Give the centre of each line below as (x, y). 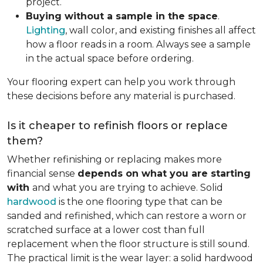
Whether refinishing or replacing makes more (114, 159)
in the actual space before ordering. (110, 58)
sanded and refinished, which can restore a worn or (127, 216)
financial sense (42, 173)
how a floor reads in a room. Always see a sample (138, 44)
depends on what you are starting (164, 173)
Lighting (45, 30)
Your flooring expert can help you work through (121, 82)
